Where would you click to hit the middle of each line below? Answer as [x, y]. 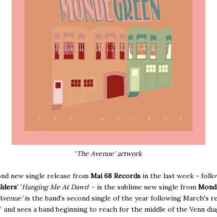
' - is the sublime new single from [143, 187]
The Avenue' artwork [109, 153]
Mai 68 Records [115, 176]
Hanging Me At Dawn [55, 187]
